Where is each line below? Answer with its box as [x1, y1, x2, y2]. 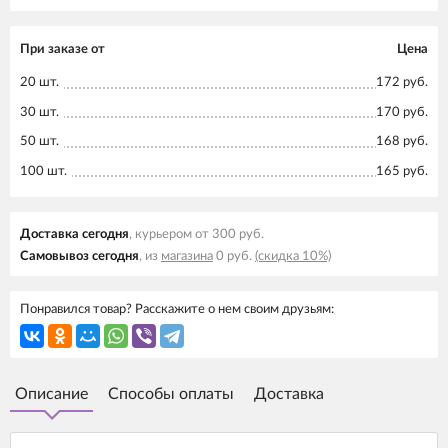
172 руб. [376, 76, 428, 89]
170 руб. [376, 105, 428, 119]
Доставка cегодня [20, 228, 129, 241]
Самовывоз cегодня [20, 250, 139, 263]
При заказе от [20, 43, 105, 56]
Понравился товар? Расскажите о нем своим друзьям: [20, 303, 334, 316]
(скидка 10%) [255, 250, 331, 263]
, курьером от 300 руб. [129, 228, 264, 241]
